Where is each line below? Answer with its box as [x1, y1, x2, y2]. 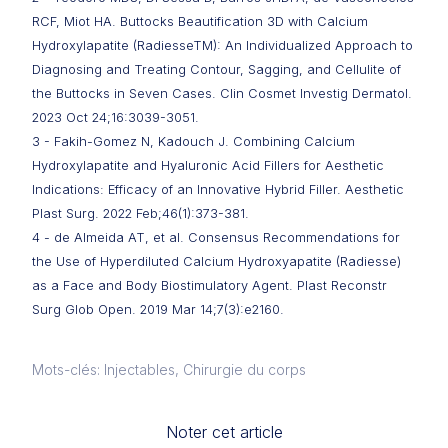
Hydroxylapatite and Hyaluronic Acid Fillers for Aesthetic [32, 158, 384, 173]
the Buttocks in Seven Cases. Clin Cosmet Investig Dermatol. [32, 86, 412, 101]
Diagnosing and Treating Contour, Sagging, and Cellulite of [32, 62, 401, 77]
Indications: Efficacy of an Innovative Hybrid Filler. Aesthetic [32, 182, 404, 197]
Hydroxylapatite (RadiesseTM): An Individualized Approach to [32, 38, 413, 53]
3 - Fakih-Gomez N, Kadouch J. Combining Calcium [32, 134, 355, 149]
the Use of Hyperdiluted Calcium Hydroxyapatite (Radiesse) [32, 254, 401, 269]
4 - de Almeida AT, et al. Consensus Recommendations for [32, 230, 400, 245]
